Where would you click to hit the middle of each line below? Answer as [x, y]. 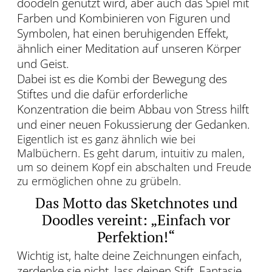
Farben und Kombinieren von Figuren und [124, 19]
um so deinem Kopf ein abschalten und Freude [134, 167]
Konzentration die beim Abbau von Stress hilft [133, 110]
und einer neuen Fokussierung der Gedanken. [134, 125]
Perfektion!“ [136, 237]
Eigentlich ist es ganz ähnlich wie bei [106, 139]
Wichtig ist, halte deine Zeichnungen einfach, [129, 256]
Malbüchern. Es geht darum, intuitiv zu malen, [131, 153]
